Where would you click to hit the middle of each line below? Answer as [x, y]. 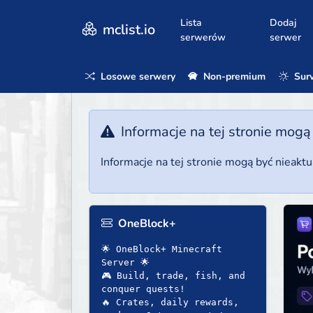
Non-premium [233, 76]
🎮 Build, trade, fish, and [173, 276]
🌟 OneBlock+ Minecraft [162, 249]
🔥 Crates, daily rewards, [170, 303]
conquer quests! [143, 289]
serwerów [203, 37]
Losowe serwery [137, 76]
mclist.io [127, 29]
